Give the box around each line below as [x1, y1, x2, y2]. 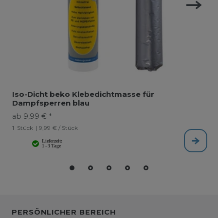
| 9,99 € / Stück [34, 124, 78, 131]
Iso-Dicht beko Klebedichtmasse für [12, 89, 154, 99]
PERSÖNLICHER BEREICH [12, 207, 116, 217]
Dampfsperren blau [12, 98, 90, 108]
